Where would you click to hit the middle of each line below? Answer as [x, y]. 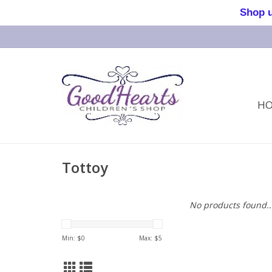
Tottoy [85, 168]
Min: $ [72, 238]
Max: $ [149, 238]
